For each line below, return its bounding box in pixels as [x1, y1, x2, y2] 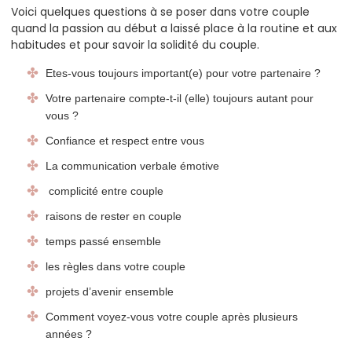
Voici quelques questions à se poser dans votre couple [11, 3, 310, 20]
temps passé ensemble [46, 235, 161, 248]
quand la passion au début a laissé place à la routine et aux [11, 20, 337, 36]
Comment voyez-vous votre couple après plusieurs [46, 310, 298, 324]
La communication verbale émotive [46, 159, 219, 173]
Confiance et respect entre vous [46, 134, 204, 148]
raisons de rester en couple [46, 210, 181, 223]
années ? [46, 328, 92, 341]
